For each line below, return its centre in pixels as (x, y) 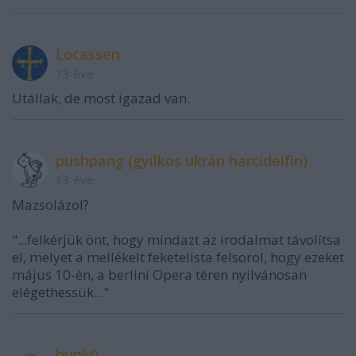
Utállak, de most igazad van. (101, 99)
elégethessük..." (60, 292)
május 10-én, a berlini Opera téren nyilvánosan (159, 275)
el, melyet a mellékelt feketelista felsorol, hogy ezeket (178, 257)
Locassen (88, 54)
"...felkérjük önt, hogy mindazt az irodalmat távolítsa (176, 240)
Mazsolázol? (50, 205)
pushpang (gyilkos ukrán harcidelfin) (182, 161)
